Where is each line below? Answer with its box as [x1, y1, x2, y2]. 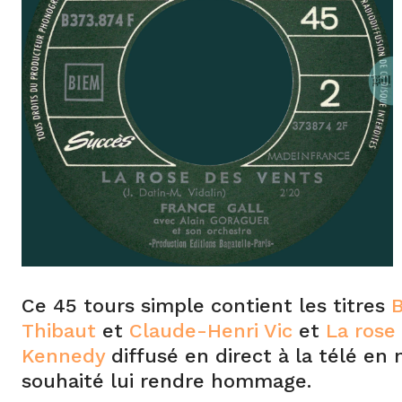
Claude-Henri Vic [129, 319, 293, 343]
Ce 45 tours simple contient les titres [22, 294, 391, 318]
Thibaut [22, 319, 96, 343]
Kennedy [22, 345, 105, 368]
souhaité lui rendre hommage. [22, 370, 311, 393]
